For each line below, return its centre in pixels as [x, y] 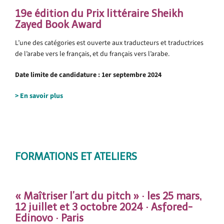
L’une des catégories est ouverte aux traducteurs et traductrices [109, 42]
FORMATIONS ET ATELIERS [76, 156]
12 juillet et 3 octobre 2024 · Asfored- [104, 207]
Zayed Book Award [58, 24]
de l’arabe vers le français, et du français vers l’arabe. [92, 53]
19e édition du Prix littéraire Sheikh [99, 13]
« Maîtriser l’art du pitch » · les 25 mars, [108, 196]
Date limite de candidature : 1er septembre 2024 [88, 74]
